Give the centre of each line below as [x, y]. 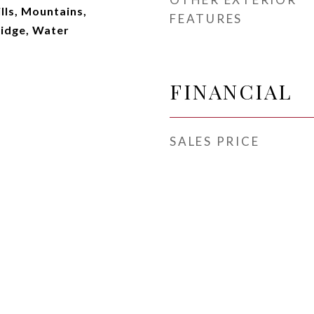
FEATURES [206, 19]
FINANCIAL [231, 91]
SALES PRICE [215, 141]
